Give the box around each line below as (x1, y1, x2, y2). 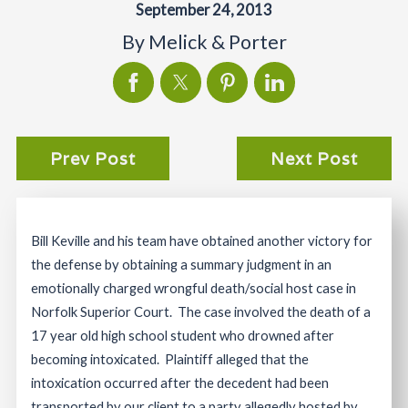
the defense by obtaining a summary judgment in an (31, 255, 332, 272)
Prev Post (49, 147, 137, 169)
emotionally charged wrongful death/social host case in (31, 279, 357, 296)
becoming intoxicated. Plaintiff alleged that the (31, 350, 310, 367)
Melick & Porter (148, 30, 287, 55)
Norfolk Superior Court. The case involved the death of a (31, 302, 372, 320)
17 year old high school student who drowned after (31, 326, 335, 343)
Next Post (270, 147, 359, 169)
